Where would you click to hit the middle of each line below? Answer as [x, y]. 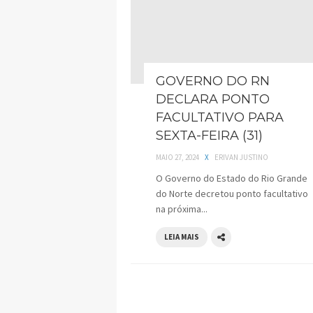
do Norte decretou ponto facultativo [232, 194]
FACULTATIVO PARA [220, 118]
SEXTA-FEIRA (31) [209, 136]
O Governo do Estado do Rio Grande [232, 179]
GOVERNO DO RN [213, 81]
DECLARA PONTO [213, 100]
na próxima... [182, 209]
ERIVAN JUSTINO [241, 158]
